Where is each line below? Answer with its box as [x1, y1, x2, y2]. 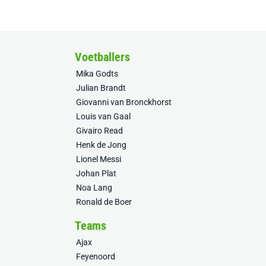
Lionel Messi [76, 154, 121, 164]
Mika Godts [76, 69, 118, 78]
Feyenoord [76, 252, 115, 261]
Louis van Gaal [76, 112, 131, 121]
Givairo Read [76, 126, 123, 135]
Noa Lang [76, 183, 112, 192]
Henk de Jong [76, 140, 126, 150]
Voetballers [75, 50, 130, 64]
